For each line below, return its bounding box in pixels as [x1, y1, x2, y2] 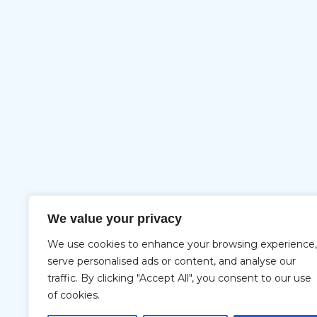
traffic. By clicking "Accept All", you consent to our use [47, 272, 311, 284]
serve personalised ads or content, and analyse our [47, 255, 296, 267]
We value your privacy [47, 212, 182, 226]
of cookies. [47, 289, 100, 301]
